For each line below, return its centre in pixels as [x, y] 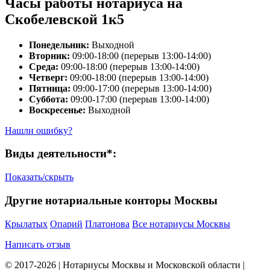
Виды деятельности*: [61, 154]
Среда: [44, 66]
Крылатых [26, 224]
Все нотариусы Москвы [181, 224]
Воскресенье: [57, 110]
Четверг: [48, 77]
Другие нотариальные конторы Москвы [111, 200]
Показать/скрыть [39, 177]
